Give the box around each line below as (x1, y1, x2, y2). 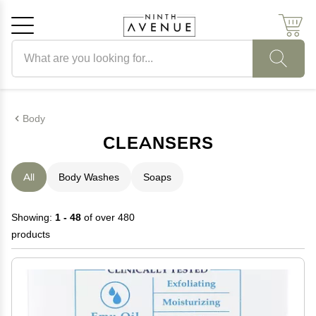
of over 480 (81, 211, 135, 224)
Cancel (61, 104, 95, 118)
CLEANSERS (102, 133, 214, 153)
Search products (11, 41, 84, 54)
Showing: (11, 211, 55, 224)
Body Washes (59, 171, 119, 183)
